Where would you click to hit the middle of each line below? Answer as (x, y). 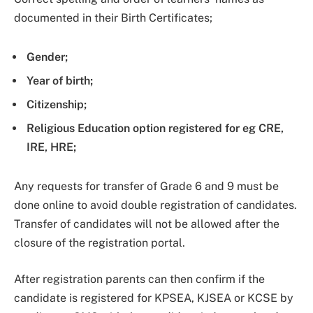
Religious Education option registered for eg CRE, (155, 129)
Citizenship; (57, 105)
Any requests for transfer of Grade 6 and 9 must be (146, 186)
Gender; (47, 57)
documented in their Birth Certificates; (113, 18)
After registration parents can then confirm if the (139, 279)
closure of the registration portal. (100, 242)
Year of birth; (60, 81)
